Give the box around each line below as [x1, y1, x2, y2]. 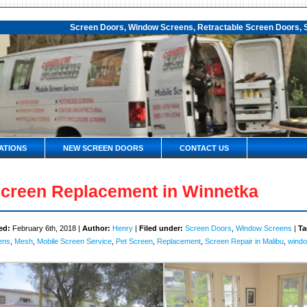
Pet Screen [116, 237, 153, 245]
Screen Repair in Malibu [205, 237, 284, 245]
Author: [82, 224, 110, 232]
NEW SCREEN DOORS [63, 144, 143, 152]
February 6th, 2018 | [10, 224, 82, 232]
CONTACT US [180, 144, 229, 152]
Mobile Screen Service [37, 237, 112, 245]
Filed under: [139, 224, 183, 232]
